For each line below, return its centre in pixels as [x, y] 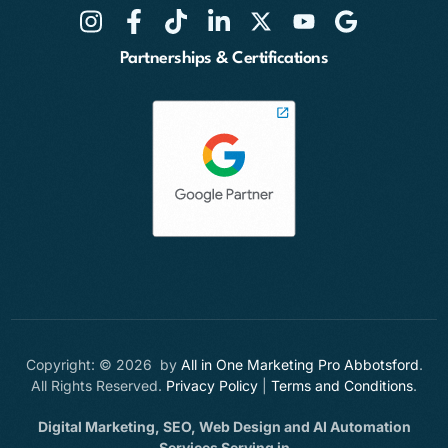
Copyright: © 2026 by [103, 365]
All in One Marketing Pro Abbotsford [299, 365]
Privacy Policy [212, 386]
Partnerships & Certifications [224, 58]
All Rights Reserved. [98, 386]
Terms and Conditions [342, 386]
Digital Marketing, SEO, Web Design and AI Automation [224, 427]
